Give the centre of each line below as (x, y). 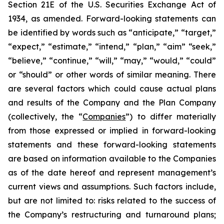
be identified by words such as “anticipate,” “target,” (112, 32)
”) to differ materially (171, 116)
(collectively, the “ (45, 116)
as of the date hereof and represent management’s (112, 172)
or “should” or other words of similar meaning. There (112, 74)
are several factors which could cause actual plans (112, 88)
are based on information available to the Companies (112, 158)
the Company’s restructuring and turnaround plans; (112, 214)
